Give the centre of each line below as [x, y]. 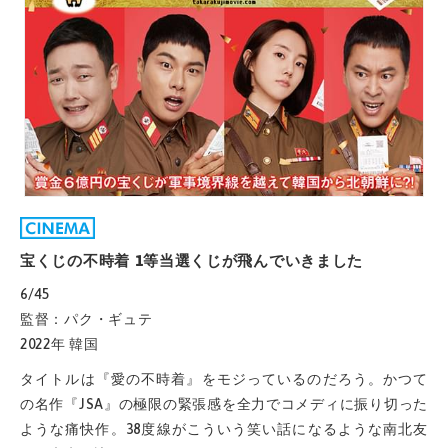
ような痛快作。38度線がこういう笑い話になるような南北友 [224, 428]
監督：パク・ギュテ [86, 318]
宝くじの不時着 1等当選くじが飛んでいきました [192, 260]
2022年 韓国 [59, 343]
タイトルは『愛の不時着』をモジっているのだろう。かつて [224, 378]
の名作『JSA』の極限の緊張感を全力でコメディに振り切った [224, 403]
